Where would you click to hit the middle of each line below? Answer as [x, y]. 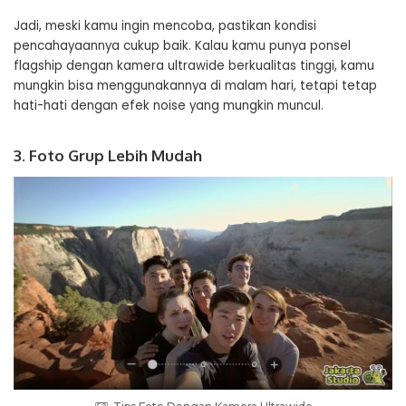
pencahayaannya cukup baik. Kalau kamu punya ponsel [182, 46]
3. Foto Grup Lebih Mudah [108, 155]
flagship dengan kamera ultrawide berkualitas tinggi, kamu [194, 66]
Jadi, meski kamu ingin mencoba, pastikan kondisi [165, 26]
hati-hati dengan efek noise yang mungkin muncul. [169, 106]
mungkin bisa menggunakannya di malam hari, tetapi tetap [195, 86]
